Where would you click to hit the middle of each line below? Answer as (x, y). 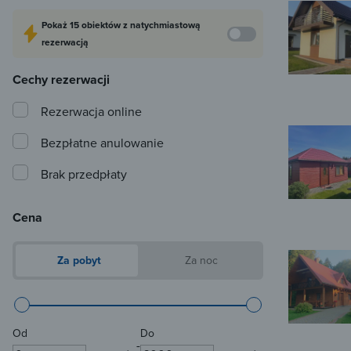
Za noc (200, 261)
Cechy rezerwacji (61, 80)
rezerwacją (65, 42)
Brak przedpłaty (84, 174)
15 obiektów (96, 25)
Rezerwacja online (91, 112)
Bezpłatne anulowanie (102, 143)
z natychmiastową (162, 25)
